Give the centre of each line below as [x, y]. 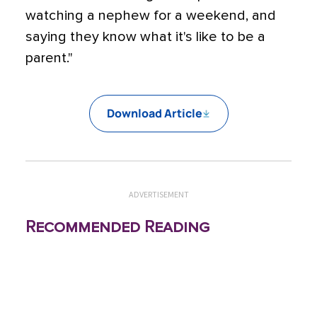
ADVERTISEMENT [158, 194]
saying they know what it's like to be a [145, 37]
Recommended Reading [117, 227]
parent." [49, 58]
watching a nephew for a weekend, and [151, 16]
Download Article [154, 113]
